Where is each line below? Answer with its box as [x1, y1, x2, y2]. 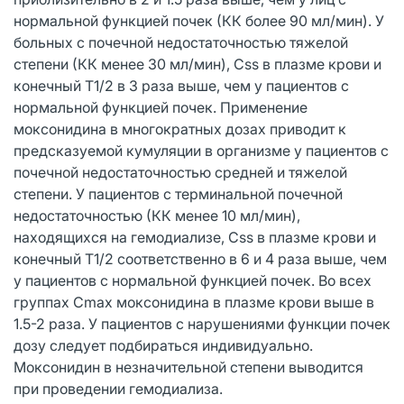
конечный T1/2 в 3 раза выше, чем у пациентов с [14, 76, 349, 95]
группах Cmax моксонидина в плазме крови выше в [14, 292, 374, 311]
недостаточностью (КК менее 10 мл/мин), [14, 206, 300, 225]
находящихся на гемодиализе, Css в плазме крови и [14, 227, 376, 246]
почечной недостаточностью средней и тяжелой [14, 162, 347, 181]
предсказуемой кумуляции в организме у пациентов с [14, 141, 389, 160]
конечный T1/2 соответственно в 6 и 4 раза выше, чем [14, 249, 387, 268]
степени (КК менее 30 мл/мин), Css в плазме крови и [14, 54, 381, 73]
